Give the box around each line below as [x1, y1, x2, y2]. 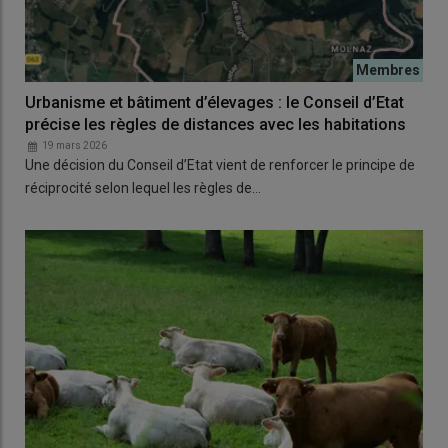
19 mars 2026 [42, 140, 107, 152]
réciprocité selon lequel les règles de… [25, 180, 261, 197]
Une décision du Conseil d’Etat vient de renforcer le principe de [25, 157, 415, 174]
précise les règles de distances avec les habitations [25, 115, 406, 135]
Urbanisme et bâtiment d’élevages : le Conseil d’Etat [25, 93, 404, 113]
